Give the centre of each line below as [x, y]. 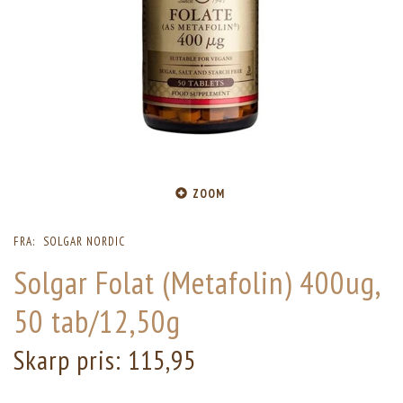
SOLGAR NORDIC [84, 242]
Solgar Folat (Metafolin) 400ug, [197, 283]
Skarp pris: [71, 360]
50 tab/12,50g [97, 322]
